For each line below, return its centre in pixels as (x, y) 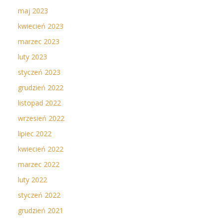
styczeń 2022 (39, 195)
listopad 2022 (39, 103)
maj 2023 (33, 11)
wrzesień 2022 (41, 118)
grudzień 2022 (41, 87)
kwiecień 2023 (41, 26)
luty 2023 (32, 57)
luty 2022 (32, 180)
